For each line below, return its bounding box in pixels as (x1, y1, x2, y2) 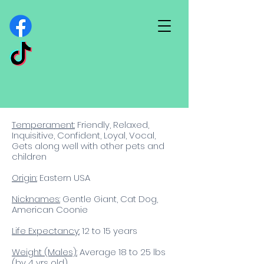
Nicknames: (12, 193, 60, 205)
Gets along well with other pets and (12, 140, 164, 152)
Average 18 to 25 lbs (80, 246, 166, 258)
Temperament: (12, 118, 75, 131)
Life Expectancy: (12, 225, 80, 237)
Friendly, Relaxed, (77, 118, 149, 131)
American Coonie (12, 203, 88, 216)
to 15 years (90, 225, 137, 237)
